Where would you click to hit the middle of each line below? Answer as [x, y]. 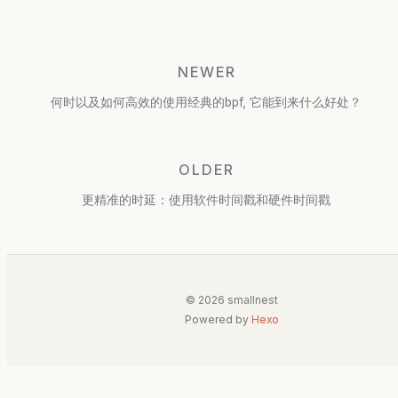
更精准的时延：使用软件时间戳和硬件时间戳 [206, 199]
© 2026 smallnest [231, 299]
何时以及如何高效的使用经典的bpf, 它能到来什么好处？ [206, 103]
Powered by [218, 319]
